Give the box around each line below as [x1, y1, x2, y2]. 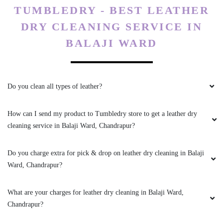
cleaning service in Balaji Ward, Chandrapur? [7, 121, 135, 129]
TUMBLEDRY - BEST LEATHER [14, 3, 209, 16]
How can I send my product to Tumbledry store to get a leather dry [7, 110, 197, 117]
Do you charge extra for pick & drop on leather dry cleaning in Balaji [7, 149, 204, 157]
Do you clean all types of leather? [7, 82, 102, 90]
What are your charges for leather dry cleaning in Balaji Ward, [7, 188, 184, 196]
